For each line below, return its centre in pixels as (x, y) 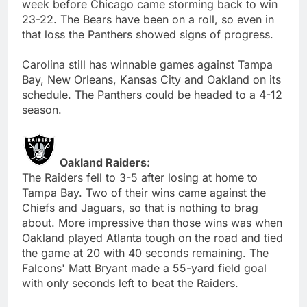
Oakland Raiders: (105, 162)
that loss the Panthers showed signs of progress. (148, 34)
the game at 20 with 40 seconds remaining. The (145, 253)
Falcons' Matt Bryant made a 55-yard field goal (144, 268)
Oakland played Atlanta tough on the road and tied (152, 237)
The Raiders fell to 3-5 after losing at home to (140, 177)
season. (42, 109)
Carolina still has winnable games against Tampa (147, 64)
